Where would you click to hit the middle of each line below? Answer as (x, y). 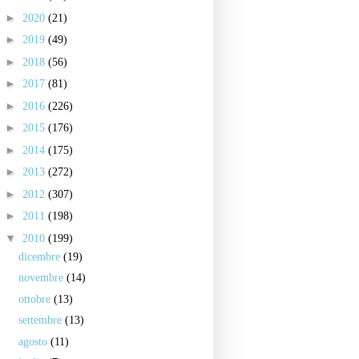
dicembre (40, 256)
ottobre (36, 299)
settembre (41, 320)
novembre (42, 278)
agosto (34, 341)
